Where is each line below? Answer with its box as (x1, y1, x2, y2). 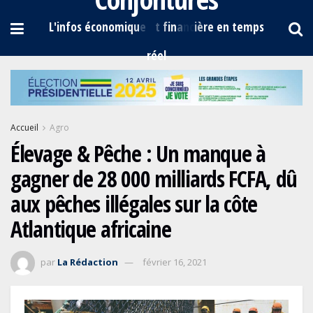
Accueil (10, 122, 38, 134)
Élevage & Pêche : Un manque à (10, 138, 265, 169)
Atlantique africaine (10, 214, 171, 245)
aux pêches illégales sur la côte (10, 189, 258, 219)
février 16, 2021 (143, 256, 207, 269)
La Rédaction (57, 256, 118, 269)
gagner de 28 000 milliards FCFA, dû (10, 163, 298, 194)
